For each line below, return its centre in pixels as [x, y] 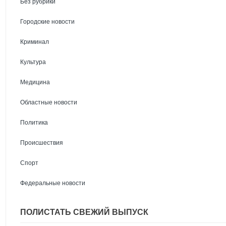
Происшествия [42, 143]
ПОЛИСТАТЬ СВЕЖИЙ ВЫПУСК [84, 212]
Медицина [35, 82]
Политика [34, 123]
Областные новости [49, 102]
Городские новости [48, 22]
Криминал [35, 42]
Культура [33, 62]
